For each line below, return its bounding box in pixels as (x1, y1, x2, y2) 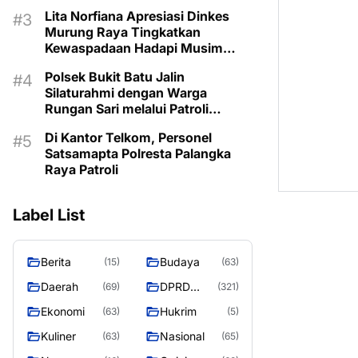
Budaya (160, 255, 200, 268)
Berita (41, 255, 71, 268)
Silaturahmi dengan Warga (45, 85, 207, 101)
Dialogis (45, 117, 94, 133)
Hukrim (160, 304, 197, 318)
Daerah (41, 280, 78, 293)
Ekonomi (41, 304, 85, 318)
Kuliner (41, 329, 76, 343)
